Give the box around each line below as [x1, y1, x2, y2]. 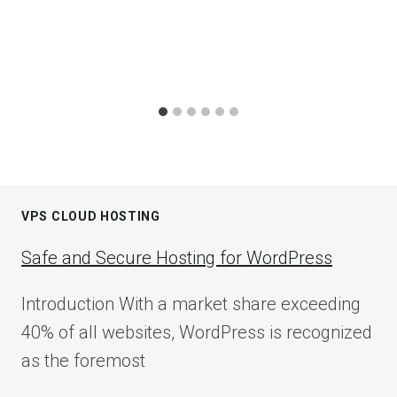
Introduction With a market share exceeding [21, 293, 361, 315]
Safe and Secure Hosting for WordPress [21, 247, 332, 269]
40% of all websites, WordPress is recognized [21, 322, 372, 344]
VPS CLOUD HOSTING [21, 209, 160, 224]
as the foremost [21, 350, 145, 372]
